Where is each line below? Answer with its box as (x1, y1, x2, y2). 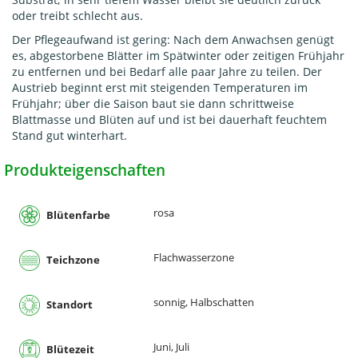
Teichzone (44, 252, 100, 267)
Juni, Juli (153, 339, 189, 354)
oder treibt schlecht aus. (12, 7, 143, 23)
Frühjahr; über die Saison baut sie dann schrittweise (12, 95, 294, 111)
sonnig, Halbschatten (153, 294, 254, 309)
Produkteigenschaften (4, 159, 165, 181)
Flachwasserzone (153, 249, 234, 265)
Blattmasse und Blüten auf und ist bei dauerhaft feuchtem (12, 111, 327, 127)
